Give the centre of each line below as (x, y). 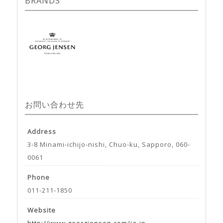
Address (42, 132)
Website (41, 210)
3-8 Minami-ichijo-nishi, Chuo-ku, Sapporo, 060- (109, 145)
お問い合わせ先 (54, 105)
